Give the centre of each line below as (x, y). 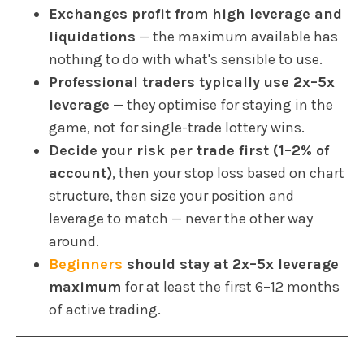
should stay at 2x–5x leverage (231, 264)
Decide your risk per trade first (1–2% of (189, 151)
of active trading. (105, 310)
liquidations (92, 37)
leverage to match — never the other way (181, 219)
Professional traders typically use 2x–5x (192, 82)
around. (74, 242)
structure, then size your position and (171, 196)
